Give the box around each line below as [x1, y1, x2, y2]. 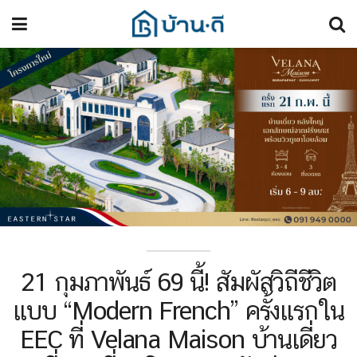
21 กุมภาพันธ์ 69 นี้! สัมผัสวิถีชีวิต [21, 266, 336, 296]
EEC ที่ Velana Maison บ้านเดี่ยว [20, 324, 337, 354]
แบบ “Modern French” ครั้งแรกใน [13, 295, 344, 325]
